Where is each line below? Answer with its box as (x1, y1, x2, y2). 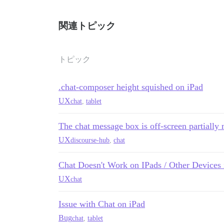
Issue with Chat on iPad (58, 199, 145, 209)
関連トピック (58, 20, 115, 31)
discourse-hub (70, 136, 109, 144)
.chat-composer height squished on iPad (58, 82, 203, 92)
